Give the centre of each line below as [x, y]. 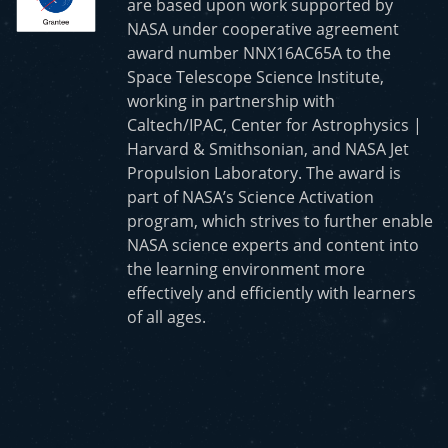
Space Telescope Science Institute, [255, 76]
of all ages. [166, 316]
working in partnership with [231, 100]
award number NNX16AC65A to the [259, 52]
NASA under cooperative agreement [263, 28]
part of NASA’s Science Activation [250, 196]
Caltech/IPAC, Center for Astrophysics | [274, 124]
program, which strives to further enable [280, 220]
